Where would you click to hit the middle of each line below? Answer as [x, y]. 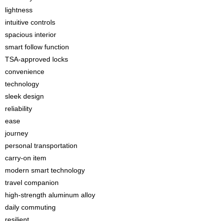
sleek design [24, 96]
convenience [25, 72]
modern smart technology [45, 170]
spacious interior [31, 35]
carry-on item [26, 158]
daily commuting [30, 207]
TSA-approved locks [37, 59]
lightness [19, 10]
